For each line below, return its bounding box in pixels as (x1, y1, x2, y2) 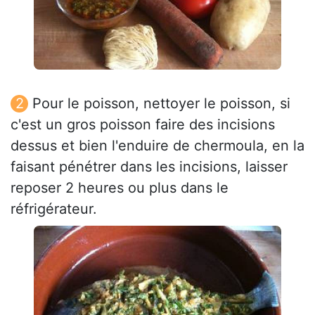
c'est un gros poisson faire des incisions (11, 116, 275, 134)
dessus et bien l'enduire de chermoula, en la (11, 137, 304, 155)
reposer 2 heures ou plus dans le (11, 179, 229, 197)
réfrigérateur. (11, 200, 97, 218)
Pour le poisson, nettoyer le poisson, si (32, 95, 290, 112)
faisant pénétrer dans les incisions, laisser (11, 158, 288, 176)
